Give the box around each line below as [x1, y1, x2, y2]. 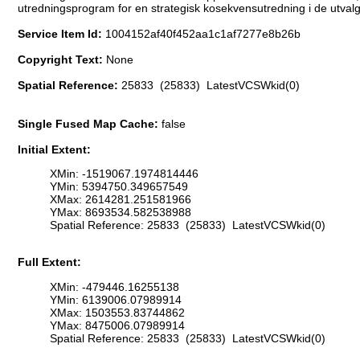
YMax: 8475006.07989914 [50, 318, 185, 332]
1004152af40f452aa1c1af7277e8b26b [105, 27, 301, 40]
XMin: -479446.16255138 [50, 280, 179, 293]
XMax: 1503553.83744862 [50, 305, 185, 319]
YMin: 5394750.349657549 [50, 180, 188, 194]
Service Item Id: [18, 27, 105, 40]
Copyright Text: [18, 52, 106, 66]
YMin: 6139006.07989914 [50, 292, 182, 306]
